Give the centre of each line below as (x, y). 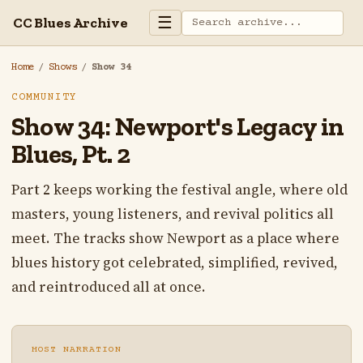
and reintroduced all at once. (108, 287)
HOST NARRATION (76, 350)
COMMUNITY (44, 98)
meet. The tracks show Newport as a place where (175, 239)
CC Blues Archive (70, 22)
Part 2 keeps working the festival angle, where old (179, 190)
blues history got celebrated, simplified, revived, (174, 263)
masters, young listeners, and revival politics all (172, 214)
